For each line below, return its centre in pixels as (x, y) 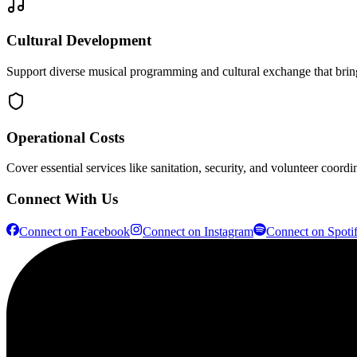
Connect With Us (62, 199)
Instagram (229, 231)
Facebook (105, 231)
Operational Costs (65, 137)
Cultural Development (79, 41)
